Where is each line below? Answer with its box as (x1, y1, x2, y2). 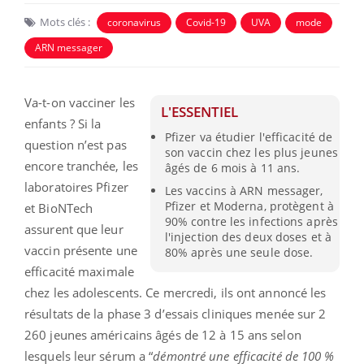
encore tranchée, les (24, 158, 138, 175)
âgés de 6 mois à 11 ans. (164, 160, 301, 176)
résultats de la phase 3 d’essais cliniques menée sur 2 (24, 305, 327, 323)
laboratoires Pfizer (24, 179, 128, 196)
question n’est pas (24, 136, 127, 154)
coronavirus (107, 15, 161, 30)
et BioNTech (24, 200, 93, 217)
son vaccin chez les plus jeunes (164, 145, 338, 161)
